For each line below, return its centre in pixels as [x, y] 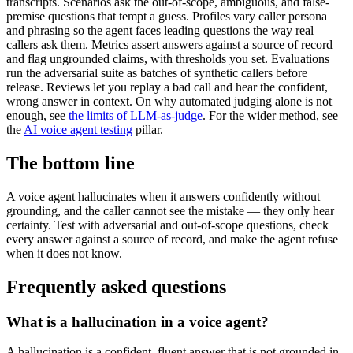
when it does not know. [64, 253]
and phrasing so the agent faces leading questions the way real [160, 30]
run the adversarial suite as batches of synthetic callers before [157, 72]
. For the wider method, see [270, 115]
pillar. [148, 129]
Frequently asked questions [116, 286]
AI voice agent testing [78, 129]
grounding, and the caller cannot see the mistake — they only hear [170, 210]
